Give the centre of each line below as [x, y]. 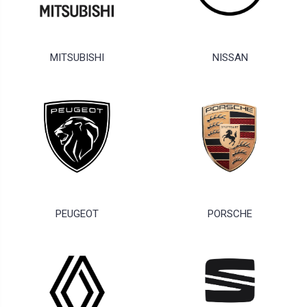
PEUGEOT [77, 214]
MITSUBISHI [77, 58]
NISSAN [230, 58]
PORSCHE [230, 214]
